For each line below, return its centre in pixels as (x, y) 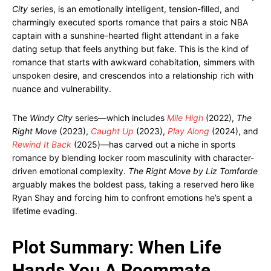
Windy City (51, 118)
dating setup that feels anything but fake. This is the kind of (130, 49)
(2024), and (234, 131)
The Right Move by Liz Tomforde (193, 171)
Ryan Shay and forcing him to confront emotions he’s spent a (132, 198)
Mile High (185, 118)
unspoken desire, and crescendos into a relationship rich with (133, 75)
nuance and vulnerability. (62, 89)
